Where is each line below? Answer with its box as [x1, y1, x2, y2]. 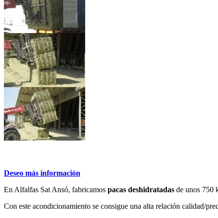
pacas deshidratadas [108, 185, 174, 194]
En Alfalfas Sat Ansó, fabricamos [4, 185, 108, 194]
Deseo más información [4, 168, 80, 177]
